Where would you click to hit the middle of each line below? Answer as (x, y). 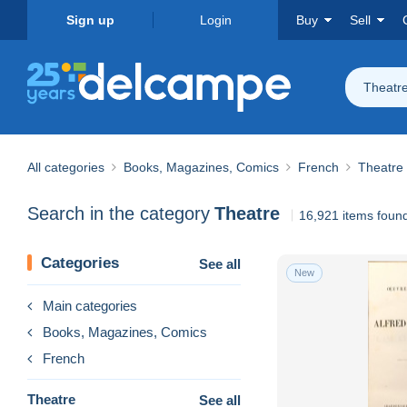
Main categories (90, 305)
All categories (66, 167)
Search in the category (119, 214)
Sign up (90, 20)
